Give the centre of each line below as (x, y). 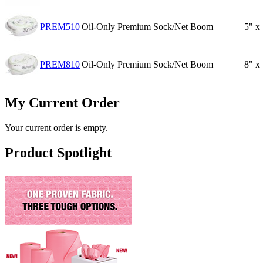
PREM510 (60, 27)
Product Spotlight (58, 153)
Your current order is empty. (56, 128)
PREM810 (60, 65)
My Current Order (64, 103)
